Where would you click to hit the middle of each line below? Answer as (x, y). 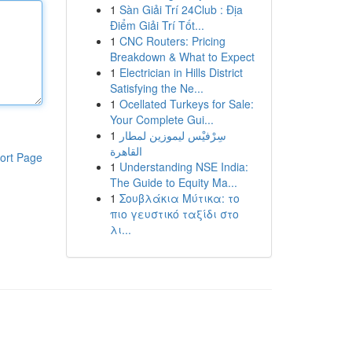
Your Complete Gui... (161, 119)
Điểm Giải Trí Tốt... (157, 25)
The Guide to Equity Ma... (173, 182)
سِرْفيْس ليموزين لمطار (172, 135)
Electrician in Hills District (181, 72)
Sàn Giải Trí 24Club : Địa (181, 9)
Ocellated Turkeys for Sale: (186, 104)
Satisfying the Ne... (156, 88)
